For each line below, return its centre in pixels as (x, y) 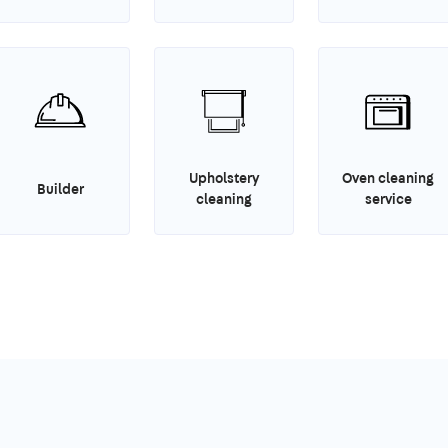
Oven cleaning (388, 178)
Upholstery (224, 178)
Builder (60, 188)
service (388, 199)
